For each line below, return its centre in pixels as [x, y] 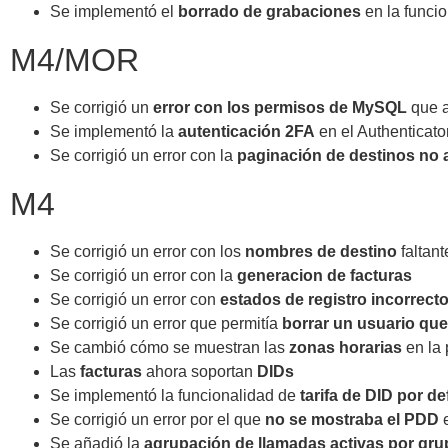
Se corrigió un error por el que [157, 420]
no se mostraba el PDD [352, 420]
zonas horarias [345, 348]
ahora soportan [199, 372]
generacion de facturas [324, 276]
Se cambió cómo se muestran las [169, 348]
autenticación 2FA [246, 132]
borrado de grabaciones [269, 12]
